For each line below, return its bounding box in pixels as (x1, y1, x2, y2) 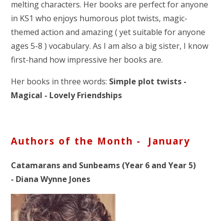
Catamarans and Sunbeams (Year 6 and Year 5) (11, 159, 196, 171)
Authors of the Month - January (11, 135, 191, 147)
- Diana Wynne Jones (11, 173, 91, 184)
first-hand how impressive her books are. (11, 54, 163, 65)
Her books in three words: (11, 75, 110, 87)
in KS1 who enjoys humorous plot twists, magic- (11, 12, 188, 24)
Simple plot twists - (109, 75, 187, 87)
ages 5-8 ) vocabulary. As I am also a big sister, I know (11, 40, 209, 51)
